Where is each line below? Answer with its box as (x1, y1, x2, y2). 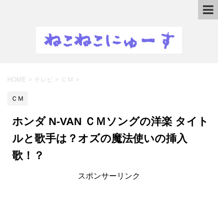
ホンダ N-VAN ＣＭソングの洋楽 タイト (12, 115, 209, 127)
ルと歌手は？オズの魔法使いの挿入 (12, 132, 187, 145)
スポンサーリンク (78, 171, 140, 180)
